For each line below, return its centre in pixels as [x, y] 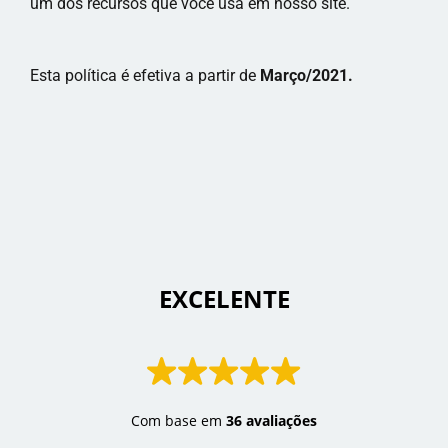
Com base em [178, 420]
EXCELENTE [227, 298]
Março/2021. [306, 76]
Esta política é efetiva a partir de [145, 76]
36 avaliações [271, 420]
